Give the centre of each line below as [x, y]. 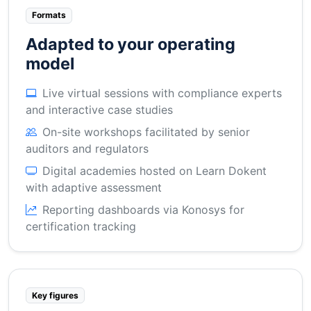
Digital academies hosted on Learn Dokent [154, 170]
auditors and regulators [87, 148]
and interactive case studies [99, 109]
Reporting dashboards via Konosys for [143, 209]
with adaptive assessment [94, 187]
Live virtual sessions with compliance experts [162, 93]
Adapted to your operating [131, 44]
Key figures [55, 295]
